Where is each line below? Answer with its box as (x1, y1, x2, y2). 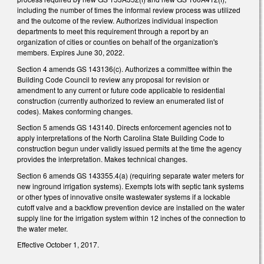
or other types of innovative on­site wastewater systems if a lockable (17, 191, 230, 202)
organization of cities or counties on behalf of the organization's (17, 36, 218, 47)
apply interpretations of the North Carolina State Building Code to (17, 133, 225, 143)
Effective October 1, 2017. (17, 239, 99, 250)
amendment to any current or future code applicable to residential (17, 84, 225, 95)
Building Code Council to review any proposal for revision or (17, 74, 209, 84)
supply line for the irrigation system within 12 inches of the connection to (17, 212, 246, 223)
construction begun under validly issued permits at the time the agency (17, 143, 242, 154)
